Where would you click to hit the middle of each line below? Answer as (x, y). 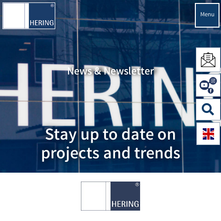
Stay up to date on (110, 136)
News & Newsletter (110, 72)
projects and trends (110, 155)
